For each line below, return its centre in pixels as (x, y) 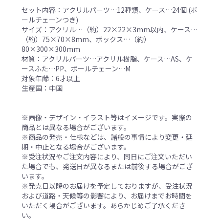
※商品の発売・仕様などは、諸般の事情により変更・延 (107, 137)
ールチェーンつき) (50, 20)
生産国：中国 (42, 88)
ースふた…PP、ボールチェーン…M (76, 69)
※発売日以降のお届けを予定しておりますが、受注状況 (107, 186)
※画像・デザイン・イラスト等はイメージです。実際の (107, 118)
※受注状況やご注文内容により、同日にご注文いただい (107, 157)
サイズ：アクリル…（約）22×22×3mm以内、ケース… (109, 30)
